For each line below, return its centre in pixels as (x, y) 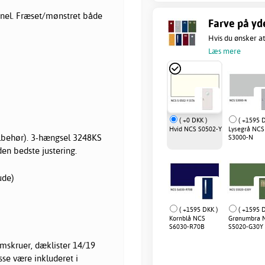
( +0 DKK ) (193, 120)
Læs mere (224, 51)
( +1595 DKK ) (198, 209)
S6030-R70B (187, 226)
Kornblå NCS (187, 218)
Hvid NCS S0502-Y (195, 129)
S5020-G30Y (245, 226)
